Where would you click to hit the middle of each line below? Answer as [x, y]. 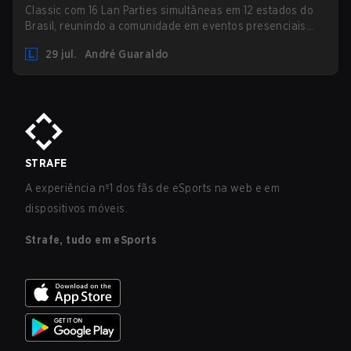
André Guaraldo [127, 54]
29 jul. [61, 54]
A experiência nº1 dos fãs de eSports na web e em [153, 188]
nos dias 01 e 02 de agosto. [95, 42]
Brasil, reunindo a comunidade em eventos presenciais [166, 26]
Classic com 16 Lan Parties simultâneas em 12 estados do [169, 10]
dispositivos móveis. [77, 208]
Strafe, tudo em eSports [91, 240]
